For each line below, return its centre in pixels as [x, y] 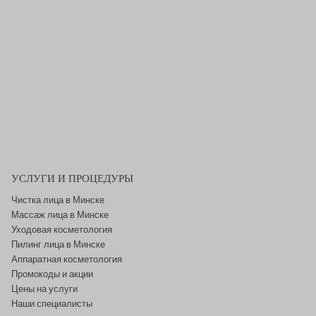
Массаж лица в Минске [60, 215]
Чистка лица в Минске [58, 200]
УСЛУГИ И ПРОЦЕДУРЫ [72, 178]
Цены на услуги [44, 289]
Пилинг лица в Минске [58, 244]
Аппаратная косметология [67, 259]
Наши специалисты [52, 304]
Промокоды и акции [52, 274]
